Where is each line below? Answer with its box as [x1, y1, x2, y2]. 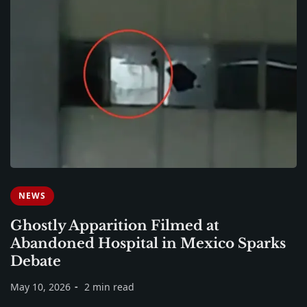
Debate [10, 253, 61, 270]
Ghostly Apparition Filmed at [10, 217, 219, 234]
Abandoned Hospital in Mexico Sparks [10, 235, 286, 252]
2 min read [84, 280, 134, 294]
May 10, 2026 [10, 280, 71, 294]
